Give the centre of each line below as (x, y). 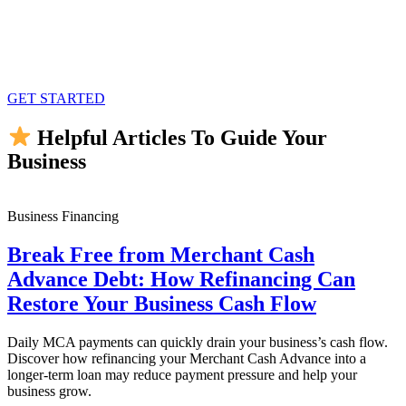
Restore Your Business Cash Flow (162, 304)
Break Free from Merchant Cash (161, 255)
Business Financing (63, 217)
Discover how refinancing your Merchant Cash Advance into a (187, 358)
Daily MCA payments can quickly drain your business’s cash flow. (198, 342)
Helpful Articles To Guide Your (180, 137)
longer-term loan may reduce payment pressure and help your (182, 374)
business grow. (49, 391)
